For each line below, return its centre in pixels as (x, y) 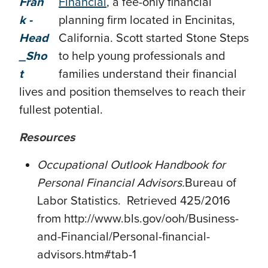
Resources (47, 138)
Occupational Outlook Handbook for (131, 165)
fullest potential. (61, 110)
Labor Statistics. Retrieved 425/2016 (134, 201)
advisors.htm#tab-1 (87, 255)
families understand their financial (148, 74)
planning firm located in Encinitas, (147, 21)
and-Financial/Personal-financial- (124, 237)
